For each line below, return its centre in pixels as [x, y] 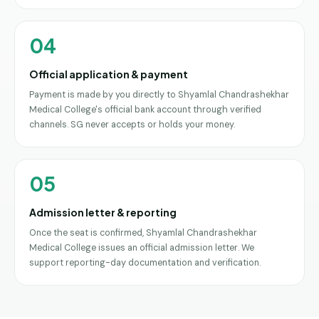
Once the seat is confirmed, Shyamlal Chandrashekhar [143, 232]
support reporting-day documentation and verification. [145, 262]
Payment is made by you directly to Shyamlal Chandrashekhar [159, 94]
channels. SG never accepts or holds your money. [132, 124]
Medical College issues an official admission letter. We [142, 247]
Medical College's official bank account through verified [145, 109]
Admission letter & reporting [103, 212]
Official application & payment [109, 74]
